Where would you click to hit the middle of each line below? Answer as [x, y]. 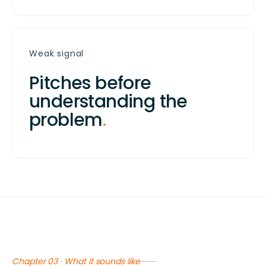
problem [66, 120]
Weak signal [57, 54]
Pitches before [90, 83]
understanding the [108, 102]
